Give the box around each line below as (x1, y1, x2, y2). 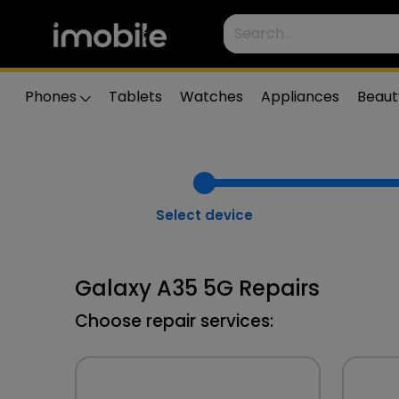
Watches (180, 86, 243, 107)
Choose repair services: (75, 309, 273, 333)
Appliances (261, 86, 339, 107)
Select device (155, 206, 253, 224)
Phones (25, 86, 77, 107)
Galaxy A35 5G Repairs (75, 273, 320, 303)
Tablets (109, 86, 162, 107)
